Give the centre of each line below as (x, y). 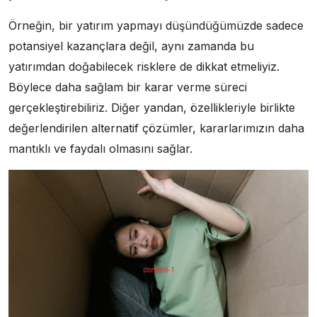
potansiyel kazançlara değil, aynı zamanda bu (131, 46)
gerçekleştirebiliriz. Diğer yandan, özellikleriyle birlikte (152, 107)
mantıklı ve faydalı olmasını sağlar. (100, 148)
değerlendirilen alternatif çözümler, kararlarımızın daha (156, 128)
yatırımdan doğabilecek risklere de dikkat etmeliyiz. (144, 66)
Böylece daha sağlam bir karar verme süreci (128, 87)
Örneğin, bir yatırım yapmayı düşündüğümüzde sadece (156, 25)
